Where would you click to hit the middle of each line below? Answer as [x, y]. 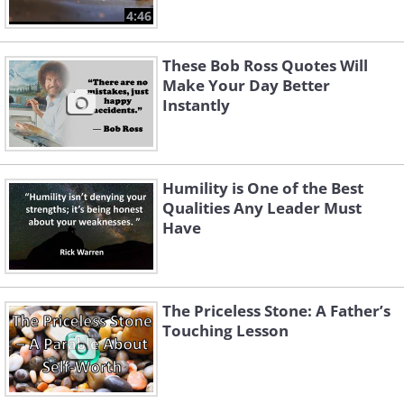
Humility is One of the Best [263, 188]
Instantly [196, 105]
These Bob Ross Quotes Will [265, 65]
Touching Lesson [225, 331]
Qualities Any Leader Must [262, 208]
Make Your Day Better [246, 85]
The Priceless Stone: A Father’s [276, 311]
